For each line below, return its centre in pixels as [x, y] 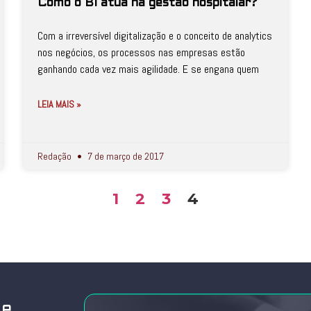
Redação [56, 156]
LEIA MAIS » [59, 104]
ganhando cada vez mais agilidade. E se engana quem [148, 69]
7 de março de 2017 [125, 156]
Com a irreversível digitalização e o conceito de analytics [155, 36]
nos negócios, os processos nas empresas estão [141, 52]
